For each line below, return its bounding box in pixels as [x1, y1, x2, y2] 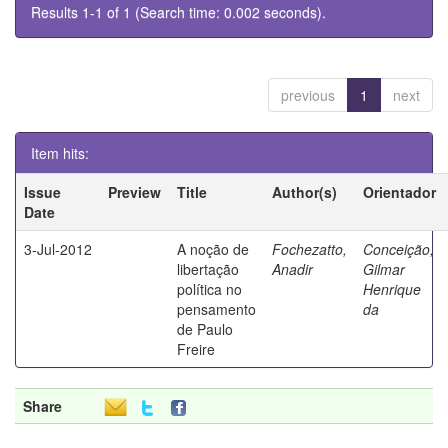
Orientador [363, 181, 436, 202]
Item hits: [31, 142, 89, 163]
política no [177, 278, 242, 299]
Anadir [272, 258, 313, 279]
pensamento [177, 298, 256, 319]
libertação [177, 258, 239, 279]
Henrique [363, 278, 421, 299]
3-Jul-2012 [24, 238, 92, 259]
